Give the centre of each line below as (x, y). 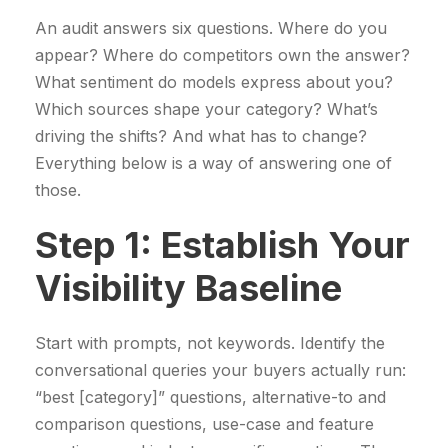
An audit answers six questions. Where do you (211, 28)
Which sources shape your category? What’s (206, 109)
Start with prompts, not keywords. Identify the (210, 343)
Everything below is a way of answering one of (213, 163)
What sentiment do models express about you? (214, 82)
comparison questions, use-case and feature (204, 424)
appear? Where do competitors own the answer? (222, 55)
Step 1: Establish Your (222, 245)
